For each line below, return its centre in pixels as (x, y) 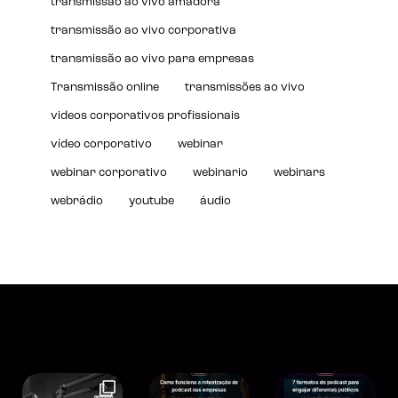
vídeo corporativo (101, 145)
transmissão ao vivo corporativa (143, 31)
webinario (220, 173)
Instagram (73, 327)
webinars (299, 173)
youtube (151, 202)
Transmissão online (105, 88)
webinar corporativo (109, 173)
